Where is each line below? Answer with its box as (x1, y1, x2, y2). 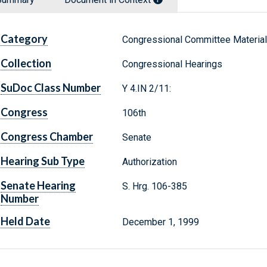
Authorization (122, 156, 177, 168)
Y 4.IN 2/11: (122, 83, 171, 95)
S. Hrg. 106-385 (122, 181, 187, 193)
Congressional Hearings (122, 58, 222, 70)
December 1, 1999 (122, 216, 199, 228)
